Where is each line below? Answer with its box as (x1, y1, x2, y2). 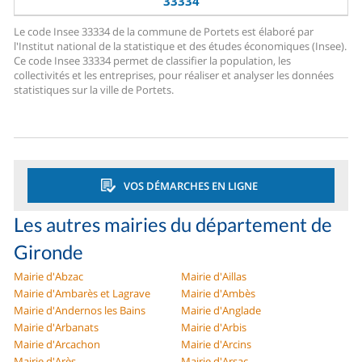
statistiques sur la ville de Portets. (14, 82, 175, 98)
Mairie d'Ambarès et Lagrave (14, 286, 151, 301)
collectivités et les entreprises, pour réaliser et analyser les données (14, 68, 335, 83)
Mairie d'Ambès (181, 286, 255, 301)
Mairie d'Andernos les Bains (14, 303, 146, 318)
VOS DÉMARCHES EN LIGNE (123, 178, 258, 193)
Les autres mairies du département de (14, 213, 333, 237)
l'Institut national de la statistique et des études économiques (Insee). (14, 39, 347, 54)
